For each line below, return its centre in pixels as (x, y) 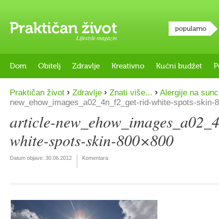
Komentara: (96, 158)
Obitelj (49, 66)
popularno (191, 29)
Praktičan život (37, 93)
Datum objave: (28, 158)
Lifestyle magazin (97, 38)
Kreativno (128, 66)
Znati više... (131, 93)
